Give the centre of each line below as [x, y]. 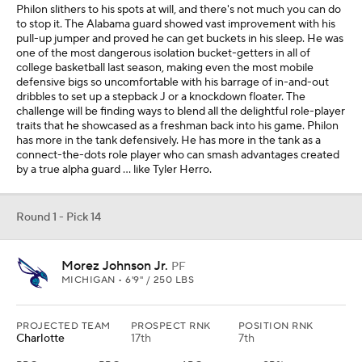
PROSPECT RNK [171, 326]
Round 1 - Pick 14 [59, 218]
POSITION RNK [276, 326]
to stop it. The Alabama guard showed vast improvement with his [176, 25]
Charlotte [40, 339]
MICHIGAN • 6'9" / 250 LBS [128, 280]
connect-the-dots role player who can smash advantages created [178, 156]
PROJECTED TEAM [63, 326]
